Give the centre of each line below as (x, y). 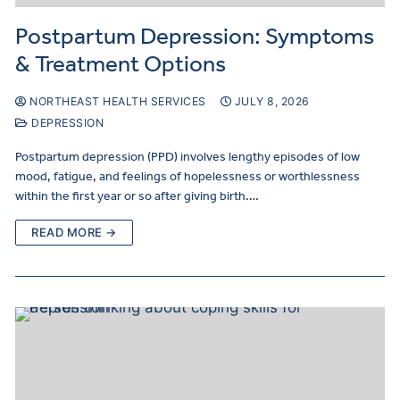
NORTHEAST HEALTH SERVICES (116, 101)
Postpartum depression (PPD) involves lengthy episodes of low (187, 156)
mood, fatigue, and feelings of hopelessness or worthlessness (187, 176)
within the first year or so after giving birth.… (137, 196)
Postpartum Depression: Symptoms (195, 36)
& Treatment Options (121, 63)
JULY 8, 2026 (272, 101)
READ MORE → (74, 232)
